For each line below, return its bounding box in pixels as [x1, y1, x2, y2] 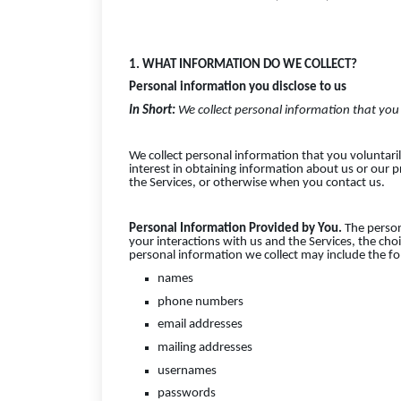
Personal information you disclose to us [129, 81, 346, 95]
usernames [158, 363, 217, 378]
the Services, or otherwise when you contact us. [129, 176, 385, 191]
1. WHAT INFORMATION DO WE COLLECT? [129, 57, 357, 72]
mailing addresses [158, 341, 252, 355]
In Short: [129, 103, 178, 117]
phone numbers [158, 294, 243, 309]
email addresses [158, 318, 243, 332]
